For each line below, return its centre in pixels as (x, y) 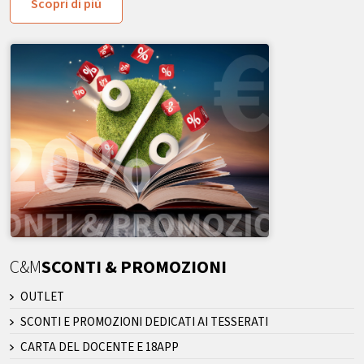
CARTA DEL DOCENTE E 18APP (99, 348)
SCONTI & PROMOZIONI (134, 268)
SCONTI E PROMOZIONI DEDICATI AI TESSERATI (144, 323)
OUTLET (42, 297)
